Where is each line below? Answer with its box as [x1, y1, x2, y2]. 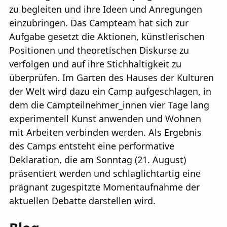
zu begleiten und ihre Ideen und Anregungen [9, 3, 202, 16]
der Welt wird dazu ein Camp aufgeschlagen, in [9, 85, 211, 98]
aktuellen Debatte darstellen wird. [9, 195, 156, 207]
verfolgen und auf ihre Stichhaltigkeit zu [9, 58, 181, 70]
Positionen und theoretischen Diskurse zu [9, 44, 189, 57]
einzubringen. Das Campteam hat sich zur [9, 17, 188, 29]
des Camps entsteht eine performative [9, 140, 174, 153]
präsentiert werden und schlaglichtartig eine [9, 167, 201, 180]
